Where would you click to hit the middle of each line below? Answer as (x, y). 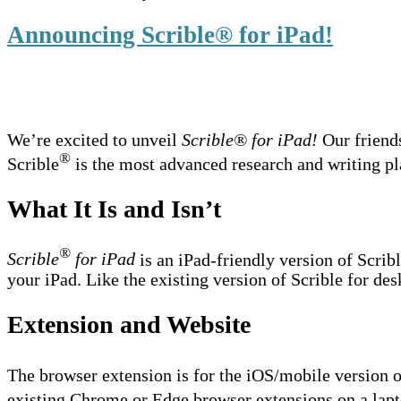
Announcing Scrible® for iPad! (170, 35)
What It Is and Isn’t (114, 209)
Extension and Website (129, 325)
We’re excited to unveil (94, 139)
